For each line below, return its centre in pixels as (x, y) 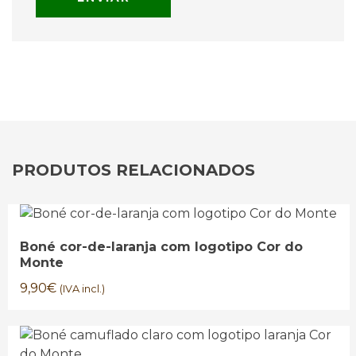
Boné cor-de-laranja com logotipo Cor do (161, 247)
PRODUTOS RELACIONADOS (133, 170)
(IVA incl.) (82, 289)
